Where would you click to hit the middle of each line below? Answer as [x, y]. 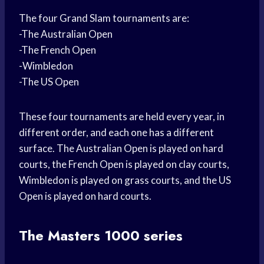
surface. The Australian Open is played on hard [121, 148]
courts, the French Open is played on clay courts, [124, 164]
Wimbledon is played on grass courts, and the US [125, 180]
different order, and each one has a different [116, 133]
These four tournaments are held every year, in [122, 117]
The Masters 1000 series [101, 236]
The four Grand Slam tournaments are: [104, 18]
